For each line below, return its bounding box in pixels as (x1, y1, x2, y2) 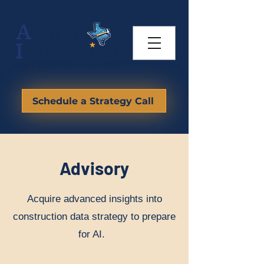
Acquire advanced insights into (27, 193, 162, 204)
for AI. (78, 229, 111, 240)
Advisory (60, 157, 129, 179)
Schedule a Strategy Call (32, 95, 154, 107)
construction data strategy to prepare (13, 211, 176, 222)
